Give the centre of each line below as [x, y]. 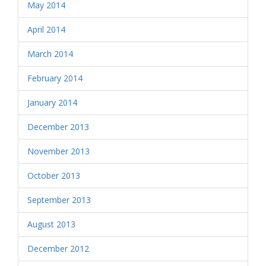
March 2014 [50, 54]
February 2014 [55, 78]
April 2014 [46, 29]
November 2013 [58, 151]
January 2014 [52, 102]
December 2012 [58, 248]
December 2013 [58, 127]
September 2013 [59, 200]
